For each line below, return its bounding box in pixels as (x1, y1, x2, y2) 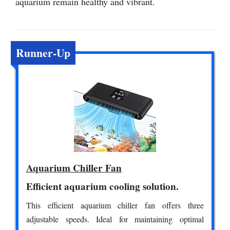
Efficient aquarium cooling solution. (26, 179, 179, 194)
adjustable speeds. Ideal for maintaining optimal (26, 213, 204, 224)
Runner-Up (16, 44, 70, 61)
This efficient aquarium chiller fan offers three (26, 199, 204, 210)
